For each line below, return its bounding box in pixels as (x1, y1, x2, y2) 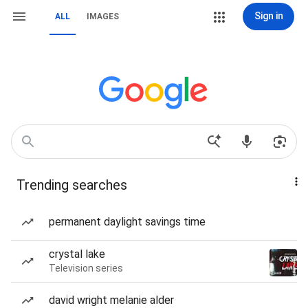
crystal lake (49, 247, 105, 261)
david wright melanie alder (49, 294, 174, 307)
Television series (49, 263, 123, 274)
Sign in (254, 10, 283, 21)
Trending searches (16, 177, 127, 193)
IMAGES (87, 12, 119, 21)
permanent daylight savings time (49, 215, 206, 228)
